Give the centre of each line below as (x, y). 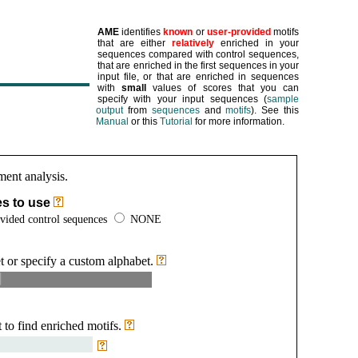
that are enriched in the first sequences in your (198, 66)
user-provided (239, 32)
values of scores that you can (223, 88)
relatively (193, 43)
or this (144, 121)
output (109, 110)
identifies (141, 32)
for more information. (239, 121)
